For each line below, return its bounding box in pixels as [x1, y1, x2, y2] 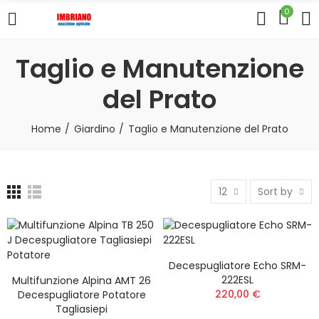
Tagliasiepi [56, 302, 108, 316]
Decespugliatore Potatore [17, 288, 146, 302]
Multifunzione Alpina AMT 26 [12, 273, 151, 288]
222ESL [221, 273, 253, 287]
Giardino [73, 122, 115, 136]
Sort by [258, 184, 293, 199]
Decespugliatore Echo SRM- [169, 258, 306, 273]
